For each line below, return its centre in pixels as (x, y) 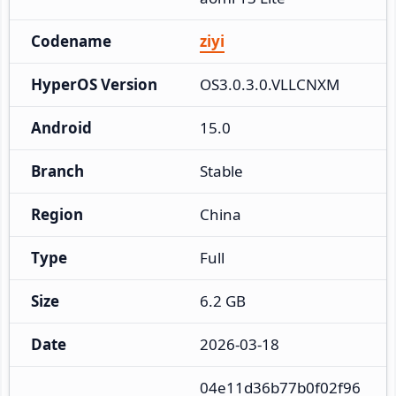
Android (61, 127)
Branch (57, 171)
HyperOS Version (94, 84)
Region (57, 214)
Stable (221, 171)
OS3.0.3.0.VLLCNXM (270, 84)
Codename (71, 41)
